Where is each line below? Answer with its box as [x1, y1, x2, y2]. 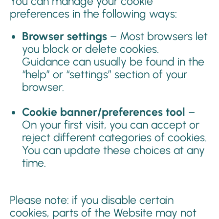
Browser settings [22, 29, 107, 43]
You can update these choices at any [22, 143, 205, 157]
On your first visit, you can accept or [22, 118, 199, 131]
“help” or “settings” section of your [22, 67, 187, 81]
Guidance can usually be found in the [22, 55, 204, 68]
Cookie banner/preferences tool [22, 105, 185, 119]
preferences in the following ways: [10, 7, 177, 21]
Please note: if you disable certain [10, 193, 174, 207]
